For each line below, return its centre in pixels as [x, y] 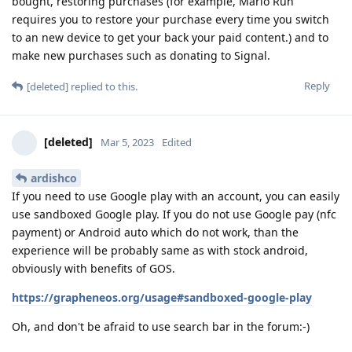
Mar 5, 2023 [127, 142]
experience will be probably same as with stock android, [160, 250]
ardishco [54, 178]
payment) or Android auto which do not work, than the [155, 232]
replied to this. [103, 86]
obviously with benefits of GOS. [93, 268]
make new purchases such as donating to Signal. [141, 55]
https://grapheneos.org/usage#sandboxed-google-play [162, 297]
